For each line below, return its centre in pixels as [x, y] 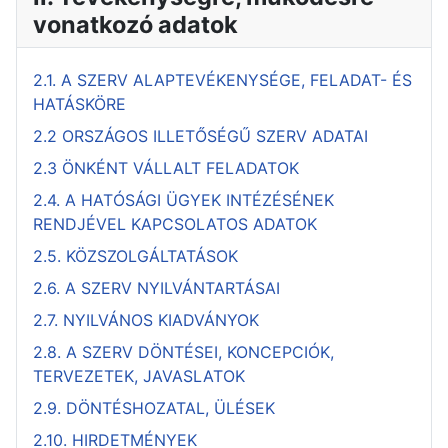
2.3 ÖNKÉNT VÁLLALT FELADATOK [166, 168]
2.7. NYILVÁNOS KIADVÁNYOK [146, 320]
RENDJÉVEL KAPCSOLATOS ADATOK [175, 224]
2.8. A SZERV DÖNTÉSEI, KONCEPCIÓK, [183, 352]
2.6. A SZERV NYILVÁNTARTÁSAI [156, 288]
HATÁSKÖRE [79, 104]
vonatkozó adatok [135, 24]
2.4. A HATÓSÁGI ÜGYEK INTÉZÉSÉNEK [183, 200]
